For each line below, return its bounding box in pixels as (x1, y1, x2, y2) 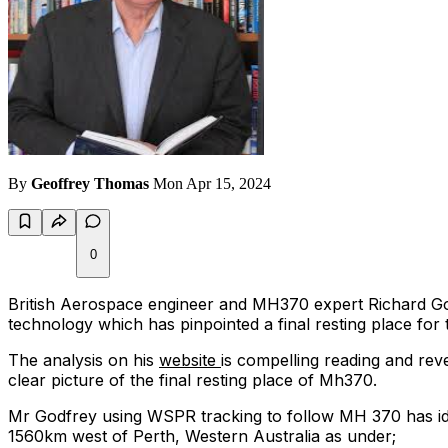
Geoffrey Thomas (31, 175, 149, 193)
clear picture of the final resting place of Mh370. (8, 370, 377, 391)
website (159, 350, 221, 371)
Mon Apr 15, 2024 (153, 175, 271, 193)
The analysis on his (8, 350, 159, 371)
